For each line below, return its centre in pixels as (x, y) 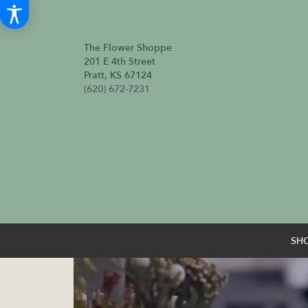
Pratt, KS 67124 (118, 75)
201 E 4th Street (120, 62)
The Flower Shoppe (128, 48)
